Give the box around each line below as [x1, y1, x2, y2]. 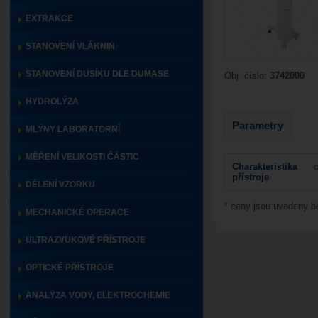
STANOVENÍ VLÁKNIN [26, 42, 115, 50]
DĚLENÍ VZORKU [26, 180, 95, 189]
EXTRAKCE [26, 14, 73, 23]
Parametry [232, 119, 283, 131]
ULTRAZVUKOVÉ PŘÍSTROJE [26, 236, 146, 244]
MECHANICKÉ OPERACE [26, 208, 129, 216]
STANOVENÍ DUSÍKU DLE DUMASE [26, 70, 169, 78]
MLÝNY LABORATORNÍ [26, 125, 120, 133]
